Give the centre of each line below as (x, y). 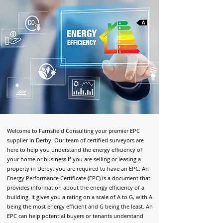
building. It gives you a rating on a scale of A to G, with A (80, 197)
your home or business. (37, 159)
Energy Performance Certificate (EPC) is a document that (79, 178)
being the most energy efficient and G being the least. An (80, 206)
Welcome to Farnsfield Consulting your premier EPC (73, 131)
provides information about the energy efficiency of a (76, 187)
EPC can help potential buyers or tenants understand (75, 216)
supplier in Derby (29, 140)
